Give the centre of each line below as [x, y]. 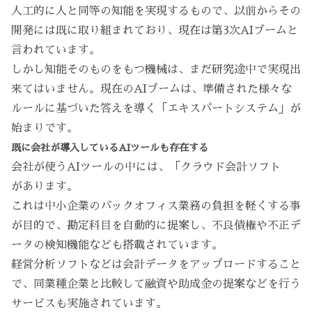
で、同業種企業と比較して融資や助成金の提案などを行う [156, 284]
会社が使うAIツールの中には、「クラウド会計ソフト [146, 167]
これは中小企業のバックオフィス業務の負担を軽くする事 [156, 206]
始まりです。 [45, 128]
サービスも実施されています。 [89, 304]
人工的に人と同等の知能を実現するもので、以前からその [156, 11]
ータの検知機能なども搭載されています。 [117, 245]
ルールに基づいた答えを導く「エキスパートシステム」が [156, 109]
